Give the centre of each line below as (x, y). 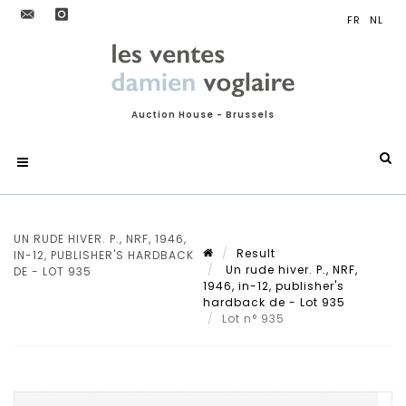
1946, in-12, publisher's (274, 286)
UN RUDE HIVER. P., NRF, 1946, (100, 239)
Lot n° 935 (255, 319)
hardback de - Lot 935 (274, 302)
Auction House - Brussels (203, 115)
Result (256, 253)
